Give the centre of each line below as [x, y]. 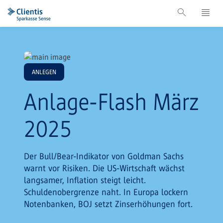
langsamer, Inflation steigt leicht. [85, 180]
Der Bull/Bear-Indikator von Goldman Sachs [104, 156]
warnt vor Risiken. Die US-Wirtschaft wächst [104, 168]
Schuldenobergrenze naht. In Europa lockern [106, 192]
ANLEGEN [44, 72]
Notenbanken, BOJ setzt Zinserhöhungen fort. [108, 204]
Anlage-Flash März [111, 102]
